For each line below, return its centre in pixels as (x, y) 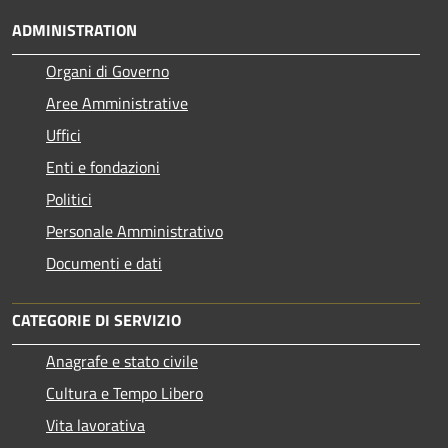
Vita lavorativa (95, 425)
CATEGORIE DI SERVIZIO (96, 320)
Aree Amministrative (117, 103)
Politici (69, 199)
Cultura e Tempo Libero (124, 393)
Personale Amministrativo (134, 231)
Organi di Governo (107, 71)
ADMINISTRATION (74, 30)
